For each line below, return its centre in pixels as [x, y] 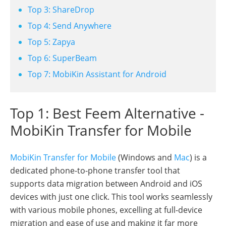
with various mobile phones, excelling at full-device [106, 210]
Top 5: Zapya [51, 42]
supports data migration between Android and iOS [106, 183]
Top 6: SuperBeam [62, 58]
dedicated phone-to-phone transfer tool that [95, 170]
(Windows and [145, 157]
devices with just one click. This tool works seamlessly [111, 196]
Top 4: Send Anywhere [70, 25]
